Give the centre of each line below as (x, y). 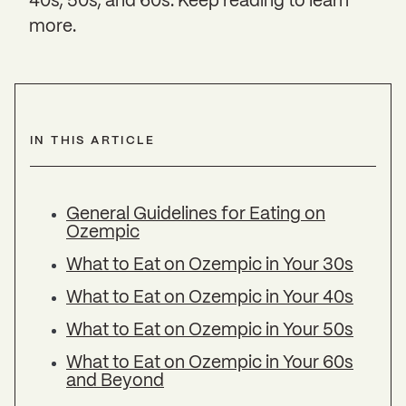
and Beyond (115, 382)
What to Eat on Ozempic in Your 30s (210, 266)
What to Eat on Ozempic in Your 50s (210, 331)
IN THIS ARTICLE (92, 141)
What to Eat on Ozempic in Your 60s (210, 364)
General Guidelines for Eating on (196, 215)
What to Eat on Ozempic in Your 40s (210, 299)
